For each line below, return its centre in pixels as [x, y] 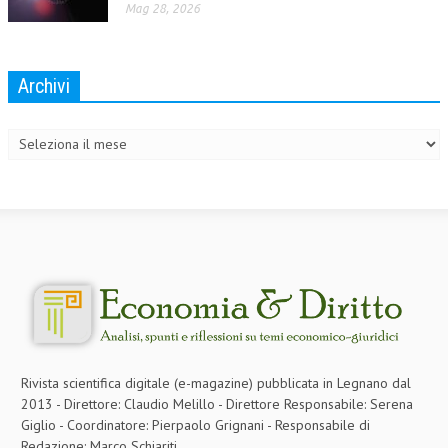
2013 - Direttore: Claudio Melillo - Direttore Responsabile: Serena [217, 404]
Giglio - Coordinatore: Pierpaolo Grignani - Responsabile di [195, 425]
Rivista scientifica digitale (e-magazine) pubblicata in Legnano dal [216, 383]
